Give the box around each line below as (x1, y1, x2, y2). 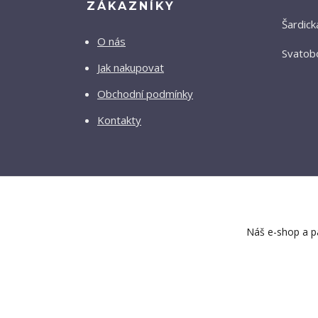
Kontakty (97, 113, 141, 128)
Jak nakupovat (97, 60, 164, 75)
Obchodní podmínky (97, 87, 193, 102)
